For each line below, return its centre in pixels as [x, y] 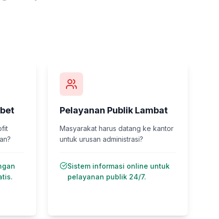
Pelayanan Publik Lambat [114, 110]
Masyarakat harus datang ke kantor [117, 128]
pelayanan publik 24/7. [107, 177]
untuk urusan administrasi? [101, 139]
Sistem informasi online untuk [119, 166]
